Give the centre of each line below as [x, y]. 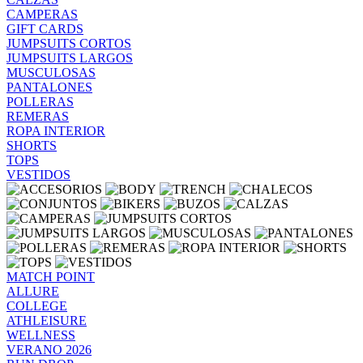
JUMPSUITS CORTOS [69, 43]
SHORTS [32, 145]
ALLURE [33, 291]
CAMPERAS [42, 14]
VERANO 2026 [49, 350]
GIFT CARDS [45, 29]
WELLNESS [41, 335]
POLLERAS [40, 102]
